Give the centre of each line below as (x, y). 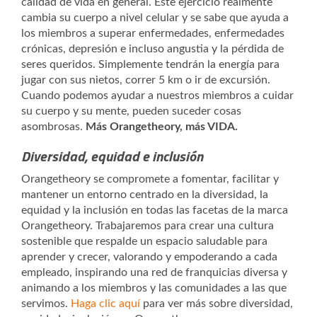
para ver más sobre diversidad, (217, 304)
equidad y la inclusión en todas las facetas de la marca (155, 210)
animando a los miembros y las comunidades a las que (154, 288)
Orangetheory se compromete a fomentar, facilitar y (150, 179)
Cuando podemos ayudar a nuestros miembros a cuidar (157, 96)
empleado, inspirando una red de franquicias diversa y (154, 272)
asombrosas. (53, 127)
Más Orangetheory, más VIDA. (162, 127)
